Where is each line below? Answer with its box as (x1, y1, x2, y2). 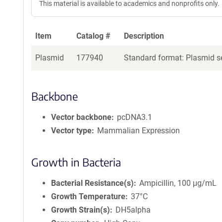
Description (124, 31, 164, 41)
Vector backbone (51, 112, 111, 122)
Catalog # (76, 31, 111, 41)
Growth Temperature (51, 192, 125, 201)
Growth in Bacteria (31, 155, 121, 169)
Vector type (51, 126, 92, 135)
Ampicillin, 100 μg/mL (139, 178, 217, 188)
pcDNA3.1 (117, 112, 153, 122)
